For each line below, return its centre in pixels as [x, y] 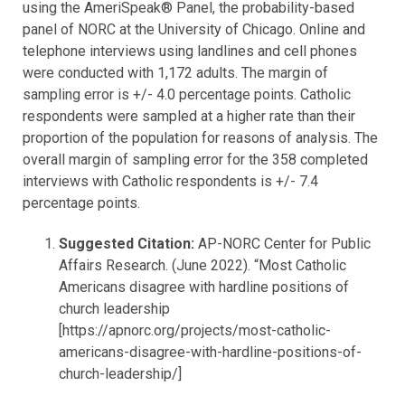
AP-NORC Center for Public [284, 243]
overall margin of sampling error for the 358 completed [195, 159]
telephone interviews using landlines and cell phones [190, 51]
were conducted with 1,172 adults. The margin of [175, 72]
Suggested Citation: [128, 243]
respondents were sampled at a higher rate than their [189, 116]
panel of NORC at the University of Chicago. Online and [194, 29]
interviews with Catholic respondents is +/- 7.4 [170, 181]
